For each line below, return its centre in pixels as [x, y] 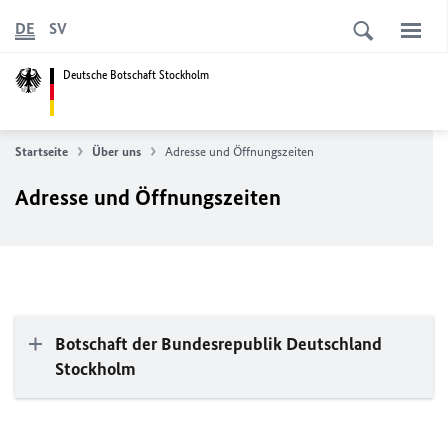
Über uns [116, 151]
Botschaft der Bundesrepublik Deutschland [218, 344]
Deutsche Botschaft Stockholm [136, 74]
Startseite [41, 151]
